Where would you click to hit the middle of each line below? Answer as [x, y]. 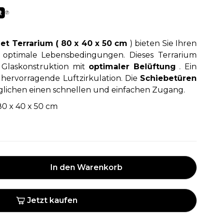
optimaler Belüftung [132, 67]
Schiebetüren [168, 78]
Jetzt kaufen [52, 200]
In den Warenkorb [86, 167]
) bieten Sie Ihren [162, 43]
